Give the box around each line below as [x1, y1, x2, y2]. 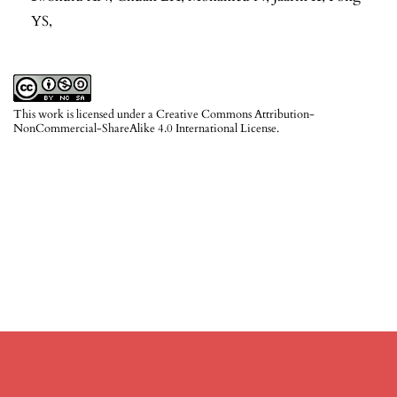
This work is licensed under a [13, 105, 156, 122]
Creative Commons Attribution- [156, 105, 315, 122]
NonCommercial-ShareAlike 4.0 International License [13, 120, 276, 136]
